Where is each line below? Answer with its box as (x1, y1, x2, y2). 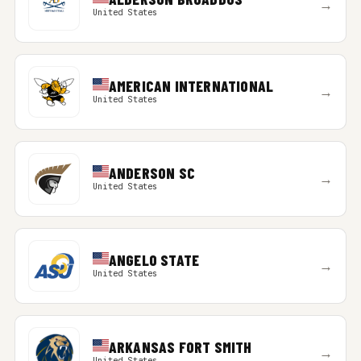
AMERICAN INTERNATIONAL (108, 77, 274, 95)
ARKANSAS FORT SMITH (108, 338, 252, 356)
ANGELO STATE (108, 251, 200, 269)
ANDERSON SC (108, 164, 195, 182)
